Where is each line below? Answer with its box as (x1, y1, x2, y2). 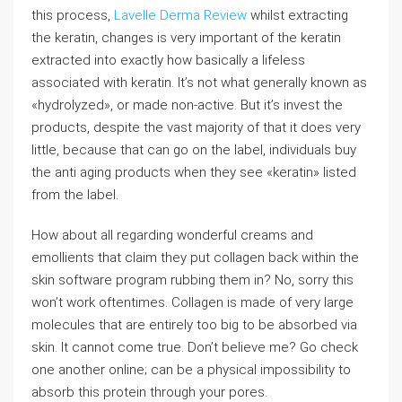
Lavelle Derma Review (114, 7, 247, 23)
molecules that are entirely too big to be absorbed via (31, 317, 357, 333)
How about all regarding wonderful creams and (31, 227, 313, 243)
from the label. (31, 187, 118, 203)
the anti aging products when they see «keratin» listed (31, 164, 356, 180)
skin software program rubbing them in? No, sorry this (31, 272, 354, 288)
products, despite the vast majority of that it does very (31, 119, 361, 135)
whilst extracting (247, 7, 348, 23)
